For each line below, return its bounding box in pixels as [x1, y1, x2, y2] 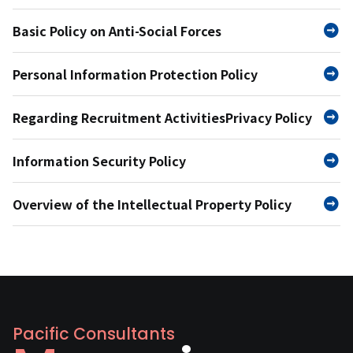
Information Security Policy [13, 150, 186, 170]
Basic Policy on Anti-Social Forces [13, 20, 221, 40]
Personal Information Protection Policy [13, 64, 258, 84]
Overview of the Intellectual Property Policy [13, 194, 292, 214]
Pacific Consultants [13, 321, 175, 345]
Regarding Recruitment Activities [13, 107, 225, 127]
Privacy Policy [225, 107, 312, 127]
